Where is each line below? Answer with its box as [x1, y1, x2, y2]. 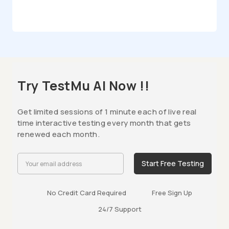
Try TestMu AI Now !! [17, 77, 150, 95]
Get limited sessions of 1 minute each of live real [17, 106, 197, 118]
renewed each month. [17, 129, 100, 140]
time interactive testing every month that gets [17, 118, 191, 129]
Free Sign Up [152, 188, 192, 198]
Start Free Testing [142, 158, 204, 169]
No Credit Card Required [47, 188, 126, 198]
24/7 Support [98, 204, 142, 214]
